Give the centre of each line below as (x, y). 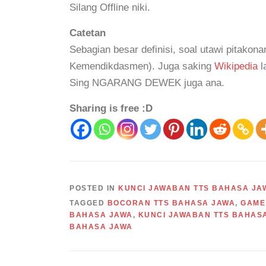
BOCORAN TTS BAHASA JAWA (171, 203)
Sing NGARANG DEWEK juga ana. (147, 83)
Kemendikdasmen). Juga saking (142, 66)
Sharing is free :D (111, 108)
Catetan (88, 33)
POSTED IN (94, 188)
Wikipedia (236, 66)
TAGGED (88, 203)
